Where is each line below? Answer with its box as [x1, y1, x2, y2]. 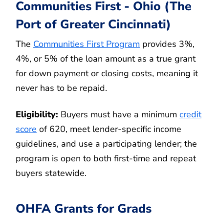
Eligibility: [16, 108, 58, 120]
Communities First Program [33, 38, 140, 50]
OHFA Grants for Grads [16, 200, 152, 217]
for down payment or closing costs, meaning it [16, 67, 198, 79]
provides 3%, [140, 38, 195, 50]
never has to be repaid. [16, 82, 107, 94]
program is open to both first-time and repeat [16, 152, 196, 164]
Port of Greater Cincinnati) [16, 16, 171, 33]
